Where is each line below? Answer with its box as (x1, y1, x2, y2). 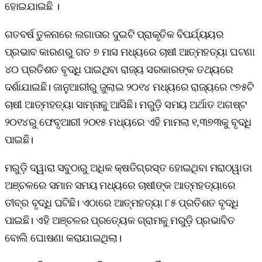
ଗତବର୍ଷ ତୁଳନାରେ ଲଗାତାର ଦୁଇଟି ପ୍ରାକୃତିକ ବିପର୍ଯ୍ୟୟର (5, 28, 224, 40)
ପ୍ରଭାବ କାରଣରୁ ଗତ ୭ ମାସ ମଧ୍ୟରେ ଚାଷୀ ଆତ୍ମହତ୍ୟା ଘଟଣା (5, 46, 255, 58)
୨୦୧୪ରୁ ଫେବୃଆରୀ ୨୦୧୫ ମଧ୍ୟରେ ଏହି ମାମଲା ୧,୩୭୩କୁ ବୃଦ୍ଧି (5, 116, 251, 128)
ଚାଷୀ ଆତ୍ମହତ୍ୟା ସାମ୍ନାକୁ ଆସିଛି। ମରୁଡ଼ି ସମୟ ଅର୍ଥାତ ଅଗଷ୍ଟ (5, 98, 247, 111)
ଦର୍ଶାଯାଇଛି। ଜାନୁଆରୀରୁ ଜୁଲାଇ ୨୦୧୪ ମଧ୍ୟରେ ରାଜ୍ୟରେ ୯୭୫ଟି (5, 81, 254, 93)
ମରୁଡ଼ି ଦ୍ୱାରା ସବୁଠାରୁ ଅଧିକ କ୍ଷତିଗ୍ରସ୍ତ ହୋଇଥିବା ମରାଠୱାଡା (5, 161, 252, 174)
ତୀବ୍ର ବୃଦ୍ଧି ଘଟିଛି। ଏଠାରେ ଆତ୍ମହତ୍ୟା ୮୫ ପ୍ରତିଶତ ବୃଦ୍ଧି (5, 196, 239, 209)
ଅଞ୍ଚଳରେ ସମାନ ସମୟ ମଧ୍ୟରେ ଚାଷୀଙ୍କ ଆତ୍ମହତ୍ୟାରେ (5, 179, 236, 191)
